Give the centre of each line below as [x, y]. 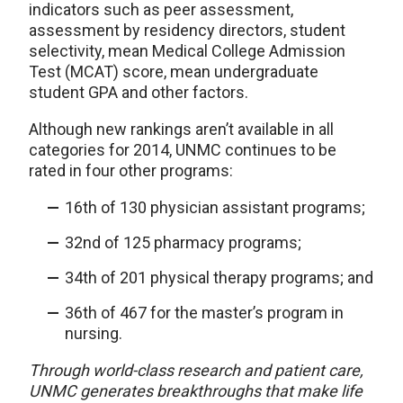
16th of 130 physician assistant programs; [215, 207]
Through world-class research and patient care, [196, 370]
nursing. [94, 333]
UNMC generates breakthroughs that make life [196, 391]
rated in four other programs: [133, 170]
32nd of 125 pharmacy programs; [183, 242]
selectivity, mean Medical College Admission [187, 51]
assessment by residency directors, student [187, 30]
